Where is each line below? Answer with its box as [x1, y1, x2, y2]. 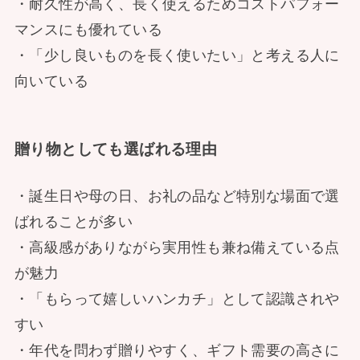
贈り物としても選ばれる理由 [14, 141, 218, 158]
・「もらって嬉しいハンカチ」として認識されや [14, 290, 340, 307]
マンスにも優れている [14, 21, 162, 38]
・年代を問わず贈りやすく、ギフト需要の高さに [14, 342, 340, 358]
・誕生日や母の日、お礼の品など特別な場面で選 [14, 187, 340, 204]
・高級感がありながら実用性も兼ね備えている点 [14, 239, 340, 256]
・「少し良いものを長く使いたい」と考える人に [14, 47, 340, 63]
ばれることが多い [14, 213, 133, 230]
